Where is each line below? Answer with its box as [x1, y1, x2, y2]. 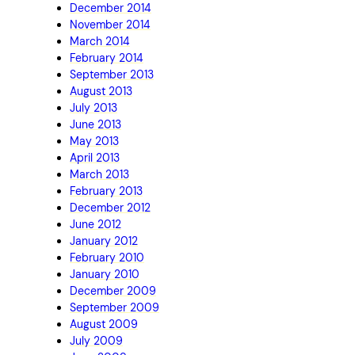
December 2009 [70, 283, 156, 298]
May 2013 [70, 133, 119, 148]
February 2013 [70, 183, 143, 198]
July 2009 [70, 333, 123, 348]
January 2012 [70, 233, 138, 248]
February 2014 [70, 50, 143, 65]
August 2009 [70, 316, 138, 331]
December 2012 [70, 200, 151, 215]
